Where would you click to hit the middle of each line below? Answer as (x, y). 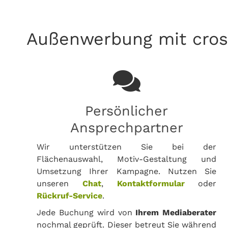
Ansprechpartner (126, 128)
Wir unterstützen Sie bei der (127, 147)
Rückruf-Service (69, 196)
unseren (60, 183)
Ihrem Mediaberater (176, 212)
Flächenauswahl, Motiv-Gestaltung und (127, 159)
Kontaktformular (151, 183)
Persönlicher (127, 111)
